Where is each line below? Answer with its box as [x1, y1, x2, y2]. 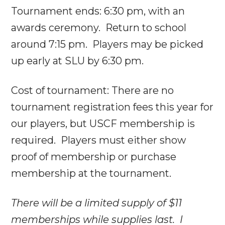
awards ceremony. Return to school [11, 21, 187, 34]
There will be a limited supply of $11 [11, 196, 182, 209]
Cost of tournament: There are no [11, 84, 174, 96]
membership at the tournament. [11, 167, 172, 179]
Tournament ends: [11, 5, 104, 17]
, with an [144, 5, 185, 17]
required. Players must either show [11, 134, 186, 146]
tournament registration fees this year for [11, 100, 214, 113]
